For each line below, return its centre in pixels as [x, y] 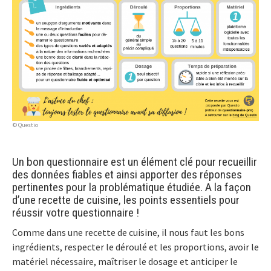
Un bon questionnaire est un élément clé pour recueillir [135, 162]
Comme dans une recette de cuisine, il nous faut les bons [128, 232]
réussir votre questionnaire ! [76, 212]
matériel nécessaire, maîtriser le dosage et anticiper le [125, 261]
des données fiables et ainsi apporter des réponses [127, 174]
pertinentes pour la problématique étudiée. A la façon [132, 187]
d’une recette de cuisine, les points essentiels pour [126, 200]
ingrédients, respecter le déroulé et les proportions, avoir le [135, 247]
